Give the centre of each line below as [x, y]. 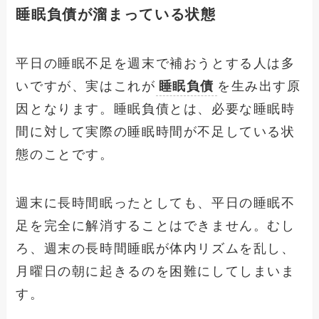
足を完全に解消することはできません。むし [156, 225]
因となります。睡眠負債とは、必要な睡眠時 [156, 109]
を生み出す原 [259, 87]
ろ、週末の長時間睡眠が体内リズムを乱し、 [156, 248]
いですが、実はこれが [86, 87]
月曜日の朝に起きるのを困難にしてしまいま [156, 271]
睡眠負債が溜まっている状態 [116, 14]
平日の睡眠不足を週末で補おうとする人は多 [156, 64]
